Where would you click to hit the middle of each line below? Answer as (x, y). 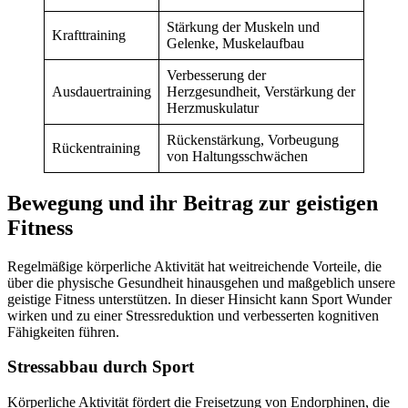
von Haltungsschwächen (237, 156)
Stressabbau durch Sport (101, 367)
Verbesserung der (216, 75)
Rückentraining (96, 148)
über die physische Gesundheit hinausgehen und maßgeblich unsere (201, 282)
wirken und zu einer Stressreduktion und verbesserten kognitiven (193, 315)
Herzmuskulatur (213, 107)
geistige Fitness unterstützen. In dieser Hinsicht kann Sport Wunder (199, 299)
